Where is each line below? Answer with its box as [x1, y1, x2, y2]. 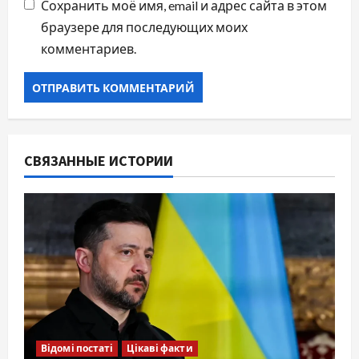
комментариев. [41, 41, 136, 57]
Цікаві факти [127, 341, 193, 354]
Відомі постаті [41, 341, 114, 354]
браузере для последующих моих [41, 19, 248, 35]
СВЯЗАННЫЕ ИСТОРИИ [24, 151, 173, 171]
